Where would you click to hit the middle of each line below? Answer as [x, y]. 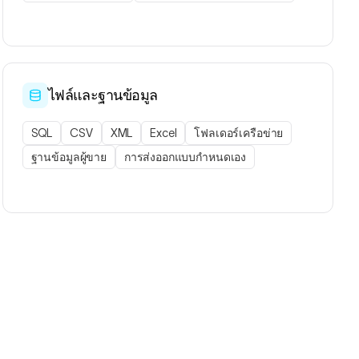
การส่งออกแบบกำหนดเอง [185, 157]
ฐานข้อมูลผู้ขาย [69, 157]
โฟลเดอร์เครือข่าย [239, 133]
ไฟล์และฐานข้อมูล [103, 95]
